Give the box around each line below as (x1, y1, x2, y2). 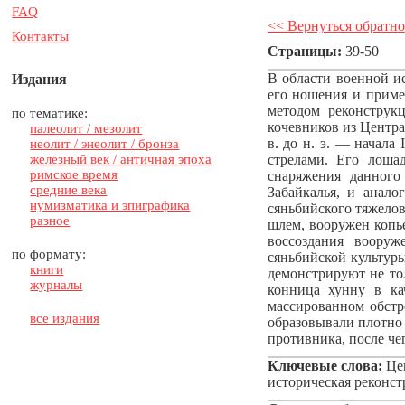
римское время (30, 167, 118, 182)
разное (30, 213, 71, 228)
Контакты (12, 29, 70, 43)
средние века (30, 183, 108, 197)
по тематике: (12, 106, 89, 120)
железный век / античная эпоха (30, 152, 212, 166)
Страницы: (267, 43, 342, 59)
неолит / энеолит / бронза (30, 137, 180, 151)
